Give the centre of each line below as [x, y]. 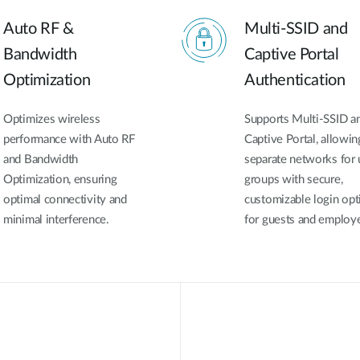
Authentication [295, 80]
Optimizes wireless [52, 119]
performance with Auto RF [69, 139]
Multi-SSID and [296, 29]
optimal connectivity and [65, 199]
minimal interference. [56, 219]
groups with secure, [294, 179]
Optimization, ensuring [60, 179]
